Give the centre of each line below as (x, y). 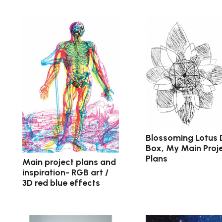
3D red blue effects (61, 183)
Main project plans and (69, 162)
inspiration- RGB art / (65, 172)
